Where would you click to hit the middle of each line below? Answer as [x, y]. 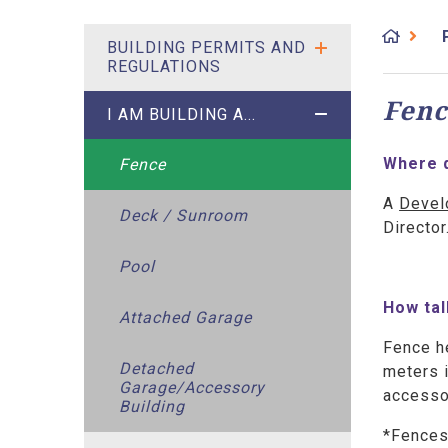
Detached [157, 368]
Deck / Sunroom [184, 215]
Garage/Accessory [192, 387]
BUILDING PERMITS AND [206, 48]
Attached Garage [186, 317]
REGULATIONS [163, 67]
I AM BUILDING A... [181, 115]
